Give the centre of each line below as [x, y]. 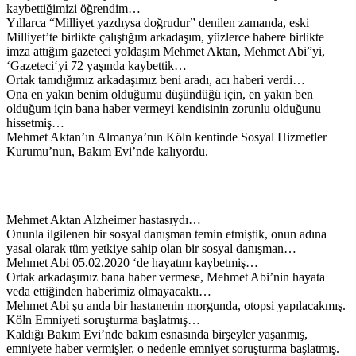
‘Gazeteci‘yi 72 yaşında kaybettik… [97, 66]
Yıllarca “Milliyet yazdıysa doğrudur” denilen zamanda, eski [158, 23]
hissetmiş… [35, 123]
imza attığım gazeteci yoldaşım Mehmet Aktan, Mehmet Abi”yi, [166, 52]
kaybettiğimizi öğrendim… [74, 9]
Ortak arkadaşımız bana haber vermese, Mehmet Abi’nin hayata [166, 277]
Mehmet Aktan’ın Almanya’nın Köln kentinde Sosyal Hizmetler [166, 137]
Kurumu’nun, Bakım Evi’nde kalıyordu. [107, 152]
